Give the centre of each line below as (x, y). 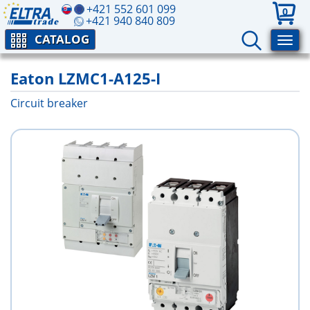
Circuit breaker (49, 103)
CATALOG (62, 39)
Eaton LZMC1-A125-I (85, 78)
